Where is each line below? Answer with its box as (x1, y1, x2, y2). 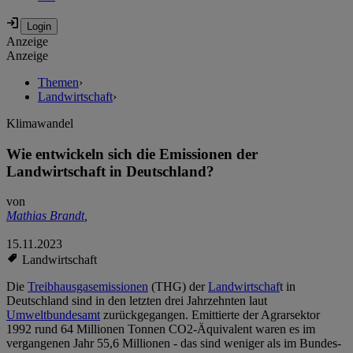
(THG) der (148, 280, 208, 294)
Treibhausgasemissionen (28, 280, 148, 294)
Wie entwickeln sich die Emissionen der (6, 145, 258, 162)
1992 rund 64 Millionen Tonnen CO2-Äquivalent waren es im (6, 322, 315, 336)
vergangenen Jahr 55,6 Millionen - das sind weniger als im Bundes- (6, 336, 341, 351)
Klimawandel (6, 117, 73, 131)
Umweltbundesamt (6, 308, 100, 322)
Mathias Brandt (6, 209, 84, 223)
